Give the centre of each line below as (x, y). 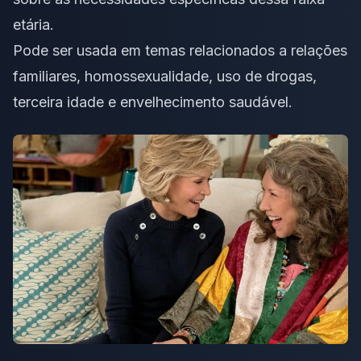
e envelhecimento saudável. (198, 102)
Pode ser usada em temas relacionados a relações (180, 51)
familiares (45, 77)
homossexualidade (147, 77)
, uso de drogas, (263, 77)
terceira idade (58, 102)
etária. (33, 25)
